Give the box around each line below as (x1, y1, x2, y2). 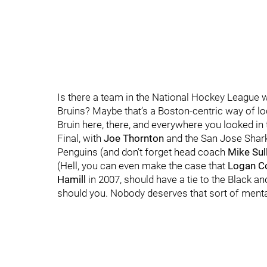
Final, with (57, 132, 104, 144)
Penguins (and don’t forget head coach (57, 146, 228, 158)
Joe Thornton (104, 132, 164, 144)
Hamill (57, 173, 86, 185)
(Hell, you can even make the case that (57, 160, 228, 172)
